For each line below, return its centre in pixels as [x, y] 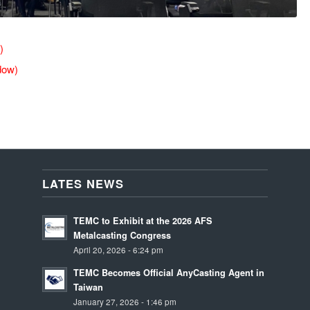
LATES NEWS [83, 184]
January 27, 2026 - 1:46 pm [125, 302]
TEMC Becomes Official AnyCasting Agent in [169, 273]
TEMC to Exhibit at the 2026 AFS [143, 221]
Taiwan [89, 288]
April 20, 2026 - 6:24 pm [119, 250]
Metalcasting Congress [122, 236]
